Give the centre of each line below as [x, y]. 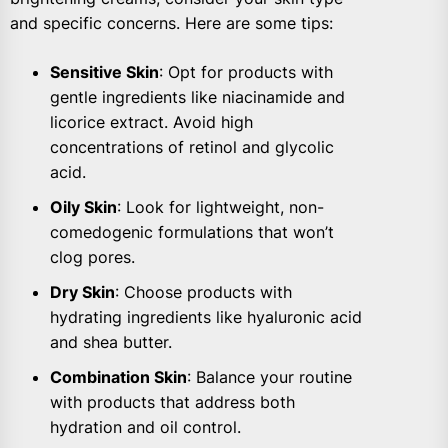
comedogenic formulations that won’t [192, 231]
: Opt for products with [246, 71]
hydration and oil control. [145, 426]
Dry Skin [82, 291]
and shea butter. [111, 341]
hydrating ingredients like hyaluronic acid [206, 316]
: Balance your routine [269, 376]
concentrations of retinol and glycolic [192, 146]
